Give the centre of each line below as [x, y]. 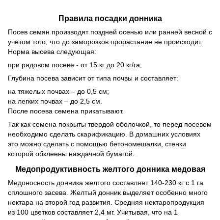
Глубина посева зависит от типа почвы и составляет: [93, 78]
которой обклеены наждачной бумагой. [71, 154]
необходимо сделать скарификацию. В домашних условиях [104, 134]
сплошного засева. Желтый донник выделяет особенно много [108, 193]
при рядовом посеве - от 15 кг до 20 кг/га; [75, 65]
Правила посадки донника [110, 18]
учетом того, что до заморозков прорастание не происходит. [105, 42]
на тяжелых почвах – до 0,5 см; [58, 92]
